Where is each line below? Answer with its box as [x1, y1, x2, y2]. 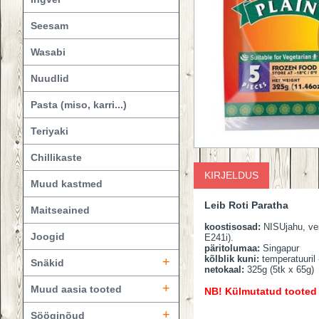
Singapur [260, 243, 299, 253]
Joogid [31, 231, 65, 242]
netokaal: [204, 264, 244, 275]
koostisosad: [204, 221, 261, 232]
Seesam [31, 20, 68, 31]
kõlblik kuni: [204, 253, 259, 264]
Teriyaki [31, 125, 68, 137]
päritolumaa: [204, 243, 260, 253]
